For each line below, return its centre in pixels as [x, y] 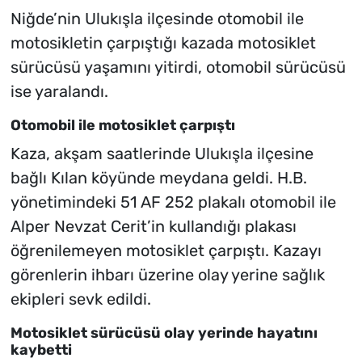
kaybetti [41, 349]
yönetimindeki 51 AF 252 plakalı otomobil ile [173, 202]
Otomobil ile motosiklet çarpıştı [122, 126]
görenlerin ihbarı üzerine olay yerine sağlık [167, 274]
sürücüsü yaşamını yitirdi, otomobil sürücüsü [178, 67]
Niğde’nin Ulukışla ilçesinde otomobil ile [157, 19]
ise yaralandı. [59, 92]
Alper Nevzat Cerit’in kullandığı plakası [153, 226]
